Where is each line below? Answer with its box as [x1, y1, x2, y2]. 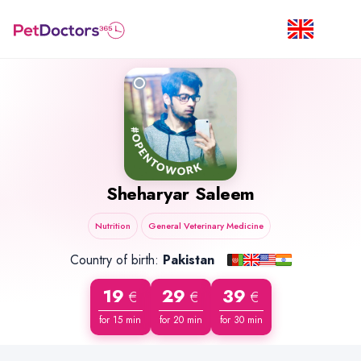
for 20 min [159, 313, 202, 327]
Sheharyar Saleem [106, 180, 255, 206]
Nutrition [94, 219, 131, 232]
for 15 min [99, 313, 141, 327]
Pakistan [162, 251, 214, 269]
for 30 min [219, 313, 263, 327]
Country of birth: [69, 251, 163, 269]
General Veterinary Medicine [147, 219, 263, 232]
